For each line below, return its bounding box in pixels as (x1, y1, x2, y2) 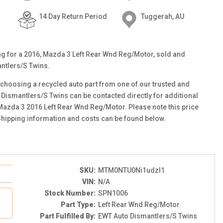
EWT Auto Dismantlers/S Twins (98, 212, 197, 220)
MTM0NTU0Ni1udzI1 (98, 166, 165, 174)
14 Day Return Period (38, 12, 107, 20)
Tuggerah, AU (140, 12, 184, 20)
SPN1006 (98, 189, 128, 197)
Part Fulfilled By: (39, 212, 96, 220)
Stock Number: (44, 189, 96, 197)
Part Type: (60, 201, 96, 209)
